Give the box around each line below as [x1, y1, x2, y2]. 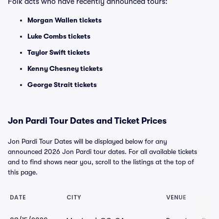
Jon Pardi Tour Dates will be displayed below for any [8, 137, 167, 145]
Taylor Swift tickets [27, 48, 90, 56]
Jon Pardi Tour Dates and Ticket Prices [8, 116, 167, 126]
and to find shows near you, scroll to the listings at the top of [8, 158, 194, 166]
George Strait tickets [27, 81, 97, 88]
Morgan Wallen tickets [27, 16, 102, 24]
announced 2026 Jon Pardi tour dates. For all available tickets [8, 148, 197, 155]
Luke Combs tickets [27, 32, 90, 40]
